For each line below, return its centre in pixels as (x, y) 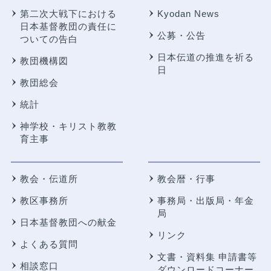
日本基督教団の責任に (68, 26)
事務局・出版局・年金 (205, 200)
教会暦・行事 (186, 178)
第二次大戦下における (68, 13)
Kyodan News (188, 13)
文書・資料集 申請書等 (207, 256)
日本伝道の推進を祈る (205, 57)
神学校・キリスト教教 (68, 126)
